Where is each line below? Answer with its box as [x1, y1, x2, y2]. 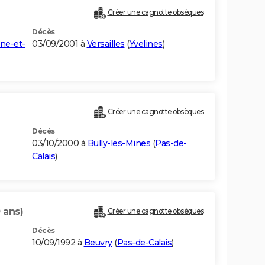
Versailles [86, 38, 125, 50]
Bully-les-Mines [87, 138, 150, 149]
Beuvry [83, 237, 112, 248]
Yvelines [129, 38, 163, 50]
